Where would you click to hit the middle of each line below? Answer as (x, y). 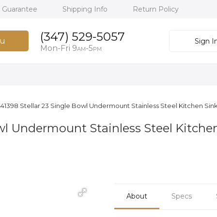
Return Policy (156, 9)
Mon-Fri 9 (58, 48)
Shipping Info (86, 9)
